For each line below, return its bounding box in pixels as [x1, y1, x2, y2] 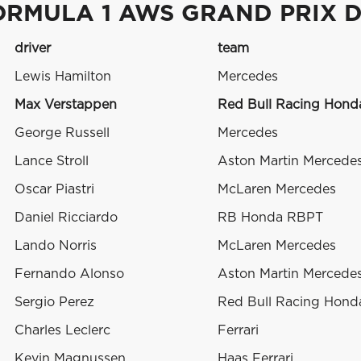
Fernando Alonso [15, 268, 124, 281]
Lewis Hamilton [15, 70, 111, 84]
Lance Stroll [15, 155, 89, 168]
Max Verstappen [15, 98, 117, 112]
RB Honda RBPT [218, 211, 323, 225]
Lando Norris [15, 239, 97, 253]
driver [15, 42, 51, 56]
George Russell [15, 127, 110, 140]
